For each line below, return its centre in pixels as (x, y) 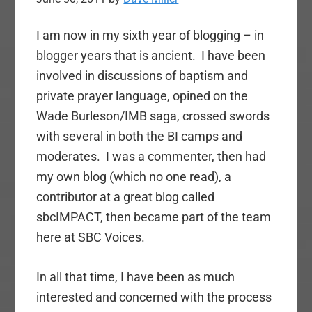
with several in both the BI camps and (140, 136)
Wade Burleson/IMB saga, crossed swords (153, 116)
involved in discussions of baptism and (142, 76)
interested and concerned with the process (154, 297)
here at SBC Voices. (91, 237)
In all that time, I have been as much (136, 277)
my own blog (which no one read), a (134, 177)
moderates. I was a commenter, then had (151, 157)
